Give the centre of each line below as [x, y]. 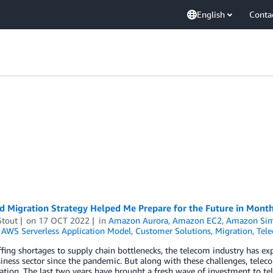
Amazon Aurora [139, 220]
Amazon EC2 [197, 220]
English [211, 14]
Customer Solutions [173, 231]
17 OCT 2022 [64, 220]
